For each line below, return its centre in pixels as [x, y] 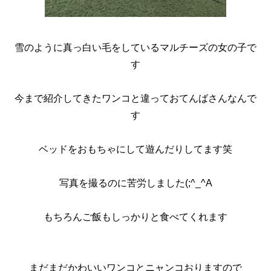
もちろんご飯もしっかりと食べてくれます [135, 217]
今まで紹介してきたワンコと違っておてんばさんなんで [135, 98]
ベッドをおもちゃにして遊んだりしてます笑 [135, 149]
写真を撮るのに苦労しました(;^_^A [135, 183]
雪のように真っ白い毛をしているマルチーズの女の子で [135, 47]
